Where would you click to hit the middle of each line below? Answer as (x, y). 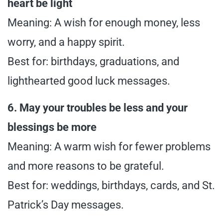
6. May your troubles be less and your (98, 108)
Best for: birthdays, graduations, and (93, 62)
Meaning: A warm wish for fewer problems (109, 147)
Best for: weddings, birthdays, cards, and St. (111, 186)
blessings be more (52, 127)
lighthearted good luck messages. (89, 81)
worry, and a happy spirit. (66, 42)
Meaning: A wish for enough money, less (104, 23)
